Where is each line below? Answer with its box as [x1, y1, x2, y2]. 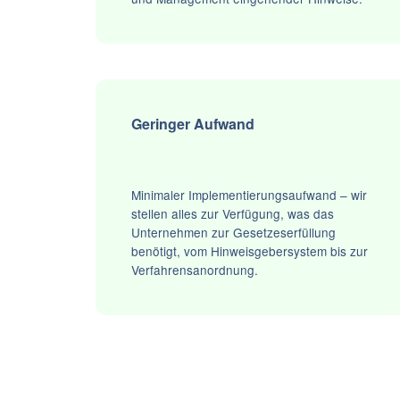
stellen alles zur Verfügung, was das [131, 204, 335, 223]
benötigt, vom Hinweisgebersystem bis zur [131, 242, 369, 261]
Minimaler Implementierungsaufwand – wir [131, 186, 368, 204]
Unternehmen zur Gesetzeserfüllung [131, 223, 337, 242]
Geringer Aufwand [131, 113, 255, 135]
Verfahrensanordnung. [131, 261, 259, 279]
